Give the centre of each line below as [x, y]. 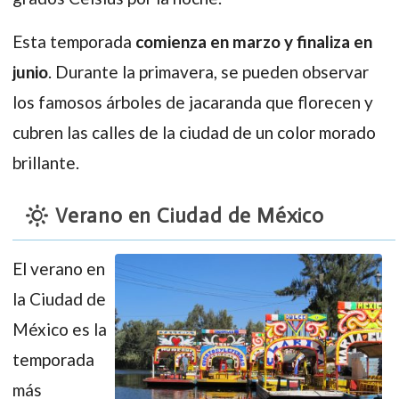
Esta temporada [74, 42]
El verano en [59, 269]
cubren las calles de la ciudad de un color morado [194, 133]
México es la [60, 330]
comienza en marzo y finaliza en [254, 42]
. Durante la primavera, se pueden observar [208, 72]
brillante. [46, 163]
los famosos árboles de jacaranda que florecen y [193, 102]
